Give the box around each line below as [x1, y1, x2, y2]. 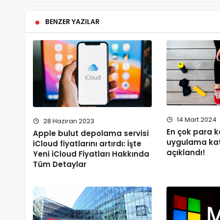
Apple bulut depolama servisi [33, 128, 149, 138]
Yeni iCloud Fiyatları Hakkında [33, 148, 149, 159]
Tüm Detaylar [33, 159, 86, 169]
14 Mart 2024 [175, 114, 217, 124]
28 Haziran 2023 [42, 116, 94, 126]
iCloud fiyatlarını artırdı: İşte [33, 138, 141, 149]
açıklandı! [166, 147, 206, 158]
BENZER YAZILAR [45, 16, 100, 27]
